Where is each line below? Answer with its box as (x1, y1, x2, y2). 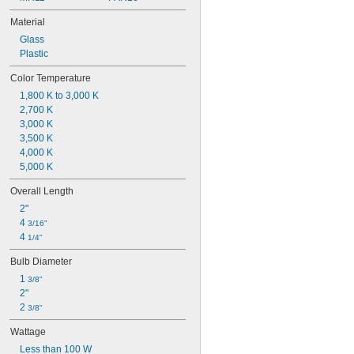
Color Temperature (10, 73, 91, 84)
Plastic (20, 48, 48, 59)
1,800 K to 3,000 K (20, 90, 99, 101)
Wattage (10, 326, 46, 337)
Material (10, 17, 45, 28)
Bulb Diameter (10, 256, 72, 267)
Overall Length (10, 186, 73, 197)
